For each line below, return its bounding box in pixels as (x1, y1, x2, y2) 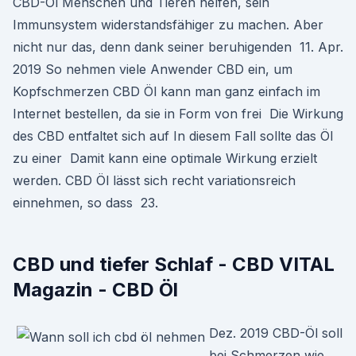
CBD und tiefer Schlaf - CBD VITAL (13, 253, 335, 276)
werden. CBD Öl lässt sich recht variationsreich (13, 172, 296, 188)
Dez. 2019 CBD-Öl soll (209, 325, 342, 341)
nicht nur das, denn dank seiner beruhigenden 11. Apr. (13, 39, 343, 55)
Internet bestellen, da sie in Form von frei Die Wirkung (13, 106, 343, 122)
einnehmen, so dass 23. (13, 195, 158, 211)
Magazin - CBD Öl (13, 278, 178, 301)
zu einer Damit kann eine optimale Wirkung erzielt (13, 150, 317, 166)
